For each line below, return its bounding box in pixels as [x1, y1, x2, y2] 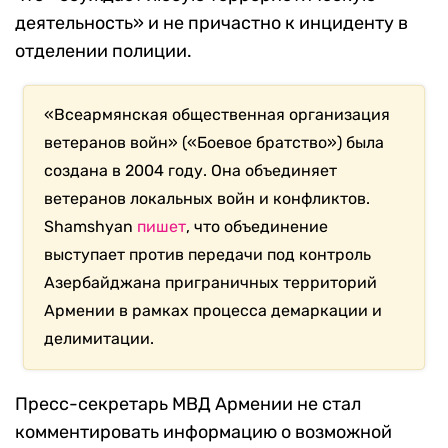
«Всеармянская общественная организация [44, 105, 391, 125]
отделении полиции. [15, 40, 192, 63]
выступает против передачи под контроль [44, 245, 372, 265]
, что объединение [186, 217, 329, 237]
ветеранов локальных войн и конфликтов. [44, 189, 371, 209]
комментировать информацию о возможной [15, 421, 392, 444]
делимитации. [44, 329, 155, 349]
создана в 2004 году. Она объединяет [44, 161, 338, 181]
